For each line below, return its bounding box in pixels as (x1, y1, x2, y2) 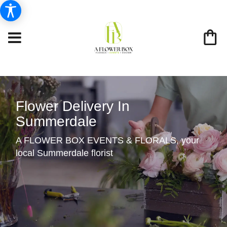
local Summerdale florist (16, 148, 113, 158)
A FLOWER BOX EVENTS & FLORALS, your (16, 135, 200, 145)
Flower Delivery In (16, 98, 130, 114)
